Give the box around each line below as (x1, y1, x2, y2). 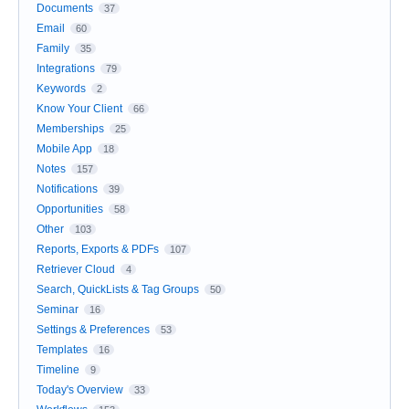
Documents (37, 2, 93, 16)
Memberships (37, 122, 104, 136)
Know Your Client (37, 102, 122, 116)
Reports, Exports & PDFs (37, 243, 159, 257)
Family (37, 42, 69, 56)
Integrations (37, 62, 95, 76)
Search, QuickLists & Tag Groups (37, 283, 199, 297)
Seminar (37, 303, 79, 317)
